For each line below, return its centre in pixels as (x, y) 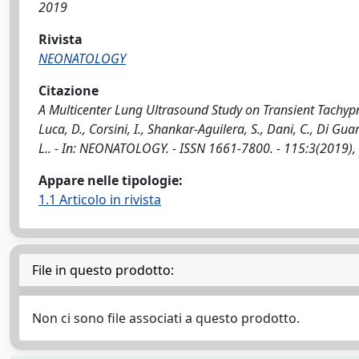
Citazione (69, 90)
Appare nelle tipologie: (111, 180)
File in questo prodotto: (103, 270)
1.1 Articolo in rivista (100, 199)
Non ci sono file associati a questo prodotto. (166, 318)
